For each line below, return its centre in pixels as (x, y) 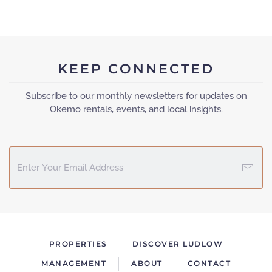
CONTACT (209, 263)
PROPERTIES (78, 243)
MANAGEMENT (74, 263)
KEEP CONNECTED (136, 69)
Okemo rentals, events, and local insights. (136, 109)
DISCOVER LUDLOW (178, 243)
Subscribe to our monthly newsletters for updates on (136, 96)
